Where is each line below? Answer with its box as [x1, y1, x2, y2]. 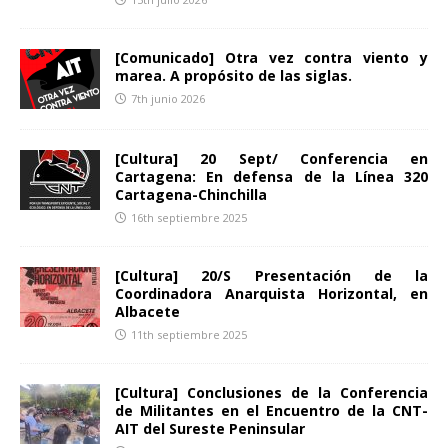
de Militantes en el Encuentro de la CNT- [115, 400, 428, 420]
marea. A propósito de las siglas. [115, 65, 352, 85]
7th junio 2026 [131, 90, 205, 106]
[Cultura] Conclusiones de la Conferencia [115, 382, 428, 402]
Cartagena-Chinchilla [115, 184, 267, 204]
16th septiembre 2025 [131, 209, 247, 225]
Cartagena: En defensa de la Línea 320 [115, 166, 428, 186]
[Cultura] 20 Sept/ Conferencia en [115, 148, 428, 168]
